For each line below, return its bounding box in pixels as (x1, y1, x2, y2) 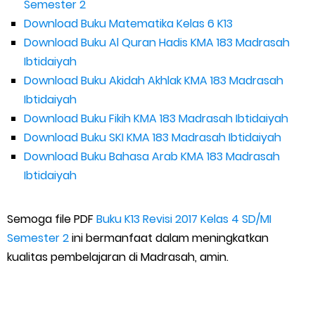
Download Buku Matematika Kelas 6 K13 (24, 15, 233, 32)
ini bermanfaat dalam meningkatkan (69, 230, 269, 246)
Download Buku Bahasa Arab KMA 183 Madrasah (24, 148, 280, 165)
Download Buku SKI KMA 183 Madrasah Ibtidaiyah (24, 129, 281, 146)
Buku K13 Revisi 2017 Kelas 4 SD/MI (96, 211, 271, 227)
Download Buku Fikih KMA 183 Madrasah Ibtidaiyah (24, 110, 288, 127)
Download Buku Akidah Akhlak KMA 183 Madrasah (24, 72, 283, 89)
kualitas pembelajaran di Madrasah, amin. (7, 249, 229, 265)
